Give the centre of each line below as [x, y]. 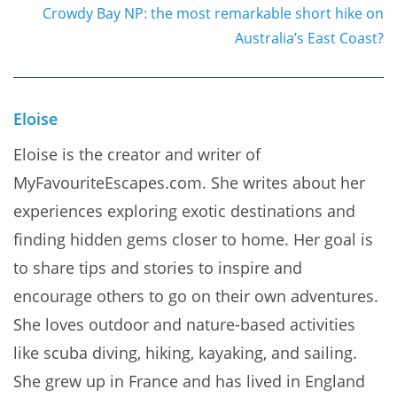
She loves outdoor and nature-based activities [184, 324]
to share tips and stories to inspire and [158, 267]
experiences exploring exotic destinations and [184, 210]
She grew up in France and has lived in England [189, 381]
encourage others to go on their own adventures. [196, 296]
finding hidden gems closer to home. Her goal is [193, 239]
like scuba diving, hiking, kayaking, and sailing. [185, 352]
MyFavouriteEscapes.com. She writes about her [189, 182]
